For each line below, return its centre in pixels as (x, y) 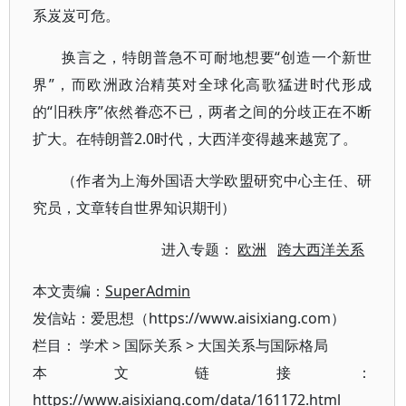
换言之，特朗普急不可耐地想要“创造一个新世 (217, 57)
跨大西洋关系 (321, 249)
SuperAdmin (148, 291)
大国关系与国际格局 (263, 345)
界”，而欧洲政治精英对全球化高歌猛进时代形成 (203, 84)
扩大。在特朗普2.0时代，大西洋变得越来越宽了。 (195, 139)
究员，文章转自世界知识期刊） (134, 208)
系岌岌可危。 (76, 15)
